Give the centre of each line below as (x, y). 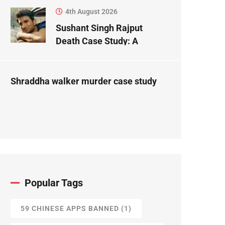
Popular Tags (54, 183)
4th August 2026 (91, 12)
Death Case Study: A (97, 41)
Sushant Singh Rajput (99, 28)
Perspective (80, 67)
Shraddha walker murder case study (84, 81)
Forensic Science (90, 54)
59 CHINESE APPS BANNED (70, 209)
